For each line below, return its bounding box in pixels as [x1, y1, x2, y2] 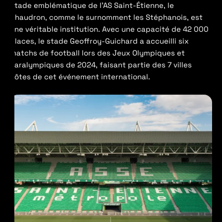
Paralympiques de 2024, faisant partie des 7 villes [10, 60, 192, 69]
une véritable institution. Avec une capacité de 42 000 [10, 24, 209, 34]
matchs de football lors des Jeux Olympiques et [10, 48, 185, 57]
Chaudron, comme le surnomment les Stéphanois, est [10, 12, 203, 22]
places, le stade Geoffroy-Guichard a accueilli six [10, 36, 189, 46]
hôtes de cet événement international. [10, 72, 150, 81]
